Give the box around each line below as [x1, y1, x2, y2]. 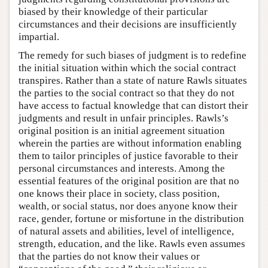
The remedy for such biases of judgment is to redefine [19, 50, 246, 62]
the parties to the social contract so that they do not [19, 87, 234, 99]
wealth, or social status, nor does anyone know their [19, 200, 237, 212]
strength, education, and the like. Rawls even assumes [19, 238, 245, 250]
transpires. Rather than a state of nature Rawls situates [19, 75, 247, 87]
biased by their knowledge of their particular [19, 6, 208, 18]
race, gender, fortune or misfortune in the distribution [19, 213, 244, 225]
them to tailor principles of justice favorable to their [19, 150, 238, 162]
